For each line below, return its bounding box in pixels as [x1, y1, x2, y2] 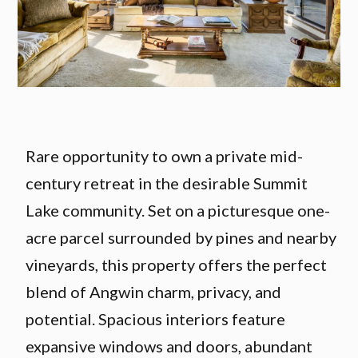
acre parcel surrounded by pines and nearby [26, 228, 337, 247]
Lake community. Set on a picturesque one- [26, 201, 331, 220]
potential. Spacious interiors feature [26, 309, 286, 328]
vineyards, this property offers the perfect [26, 255, 328, 274]
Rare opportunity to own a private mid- [26, 146, 304, 165]
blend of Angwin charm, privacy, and [26, 282, 282, 301]
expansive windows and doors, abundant [26, 336, 313, 356]
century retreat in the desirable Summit [26, 173, 308, 193]
